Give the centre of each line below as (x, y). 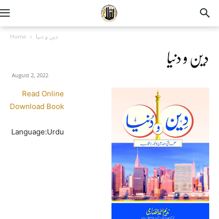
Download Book (37, 106)
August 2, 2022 (30, 75)
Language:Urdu (38, 132)
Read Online (43, 94)
